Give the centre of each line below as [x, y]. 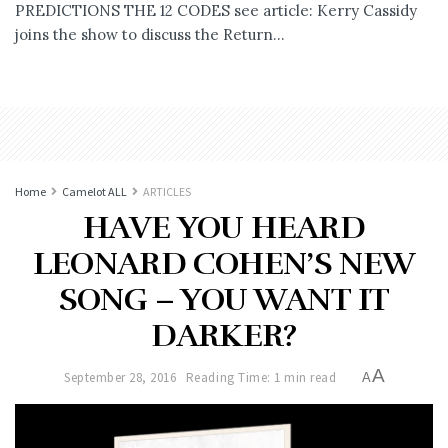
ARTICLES [167, 191]
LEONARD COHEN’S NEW [224, 263]
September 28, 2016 [120, 377]
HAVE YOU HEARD [224, 227]
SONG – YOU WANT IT [224, 299]
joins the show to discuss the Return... [150, 34]
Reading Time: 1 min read [261, 377]
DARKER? [224, 335]
